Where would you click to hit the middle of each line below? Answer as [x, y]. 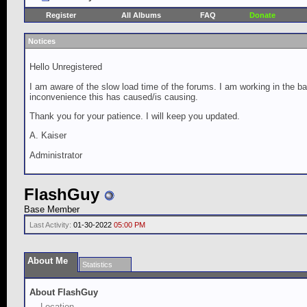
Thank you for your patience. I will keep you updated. [135, 116]
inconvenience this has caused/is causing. [114, 97]
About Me [48, 261]
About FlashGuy [64, 292]
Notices [42, 41]
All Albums [141, 15]
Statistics [97, 265]
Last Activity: [50, 225]
